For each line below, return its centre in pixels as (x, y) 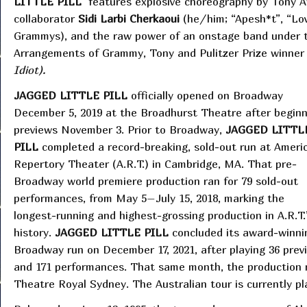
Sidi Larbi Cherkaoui (128, 19)
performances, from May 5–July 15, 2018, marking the (149, 198)
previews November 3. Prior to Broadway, (119, 130)
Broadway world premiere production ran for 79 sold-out (156, 181)
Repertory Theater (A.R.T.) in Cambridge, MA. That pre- (155, 164)
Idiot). (31, 70)
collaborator (46, 19)
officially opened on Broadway (205, 96)
